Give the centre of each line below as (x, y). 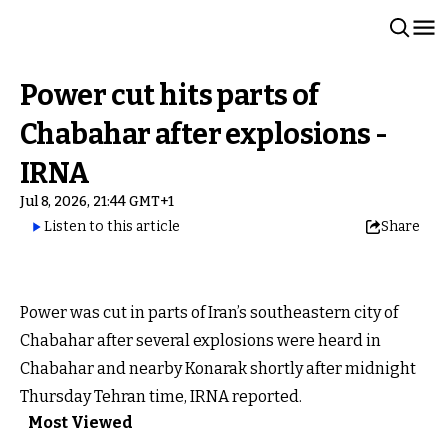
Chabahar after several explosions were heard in (200, 340)
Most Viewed (80, 422)
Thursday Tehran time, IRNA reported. (161, 396)
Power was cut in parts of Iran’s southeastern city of (209, 312)
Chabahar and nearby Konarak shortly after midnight (218, 368)
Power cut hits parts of (169, 95)
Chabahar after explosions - (204, 134)
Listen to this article (112, 226)
